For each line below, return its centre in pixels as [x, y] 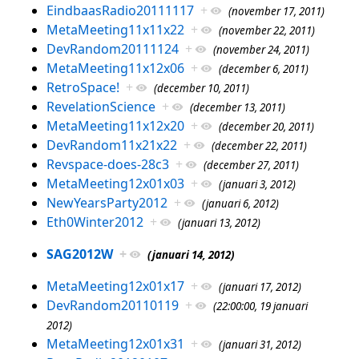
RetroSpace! [83, 87]
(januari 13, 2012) [219, 222]
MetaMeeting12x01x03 [115, 183]
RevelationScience [101, 106]
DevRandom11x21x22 [111, 145]
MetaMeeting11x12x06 [115, 68]
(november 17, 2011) [276, 11]
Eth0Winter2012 [95, 222]
